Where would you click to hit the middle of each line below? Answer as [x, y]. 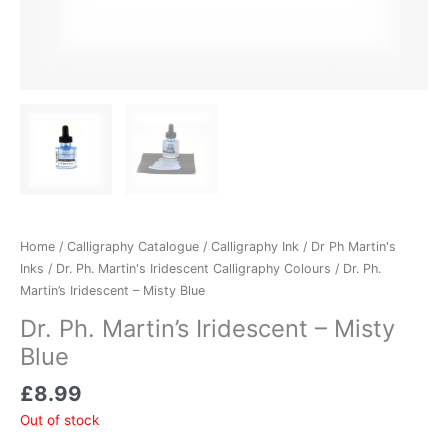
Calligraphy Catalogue [133, 247]
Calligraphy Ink [255, 247]
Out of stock [59, 419]
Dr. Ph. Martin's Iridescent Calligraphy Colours [193, 269]
